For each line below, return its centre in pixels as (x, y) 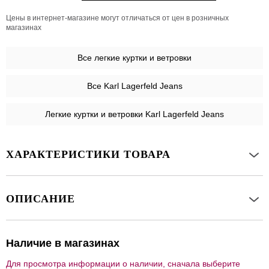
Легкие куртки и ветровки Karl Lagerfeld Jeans (134, 114)
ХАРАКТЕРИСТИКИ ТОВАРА (88, 155)
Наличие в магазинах (63, 243)
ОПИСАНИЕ (41, 199)
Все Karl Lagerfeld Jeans (134, 86)
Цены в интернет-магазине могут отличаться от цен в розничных (117, 18)
